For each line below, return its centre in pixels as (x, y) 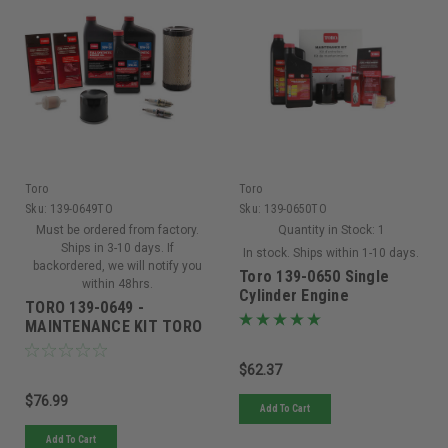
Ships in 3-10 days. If (117, 247)
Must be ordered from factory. (117, 229)
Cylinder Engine (294, 295)
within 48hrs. (117, 283)
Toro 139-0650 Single (314, 276)
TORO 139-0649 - (84, 307)
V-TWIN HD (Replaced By (111, 345)
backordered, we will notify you (117, 265)
